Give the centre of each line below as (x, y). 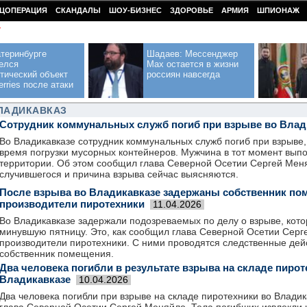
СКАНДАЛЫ (78, 10)
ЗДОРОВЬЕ (192, 10)
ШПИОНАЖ (278, 10)
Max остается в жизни (193, 64)
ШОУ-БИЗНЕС (135, 10)
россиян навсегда (183, 74)
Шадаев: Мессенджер (192, 54)
